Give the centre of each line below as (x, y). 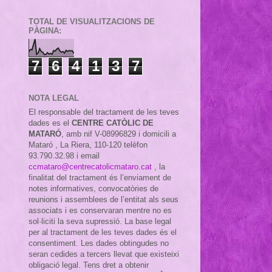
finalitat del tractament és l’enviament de (100, 177)
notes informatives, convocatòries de (93, 188)
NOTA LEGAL (54, 98)
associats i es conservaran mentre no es (100, 210)
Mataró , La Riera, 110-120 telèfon (88, 144)
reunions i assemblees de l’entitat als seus (104, 199)
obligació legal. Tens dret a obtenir (89, 265)
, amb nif (78, 134)
